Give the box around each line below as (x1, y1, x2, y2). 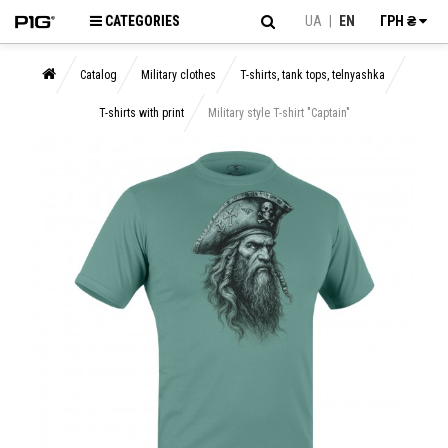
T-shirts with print (98, 106, 184, 120)
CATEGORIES (105, 13, 180, 29)
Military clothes (141, 68, 216, 82)
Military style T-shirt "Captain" (207, 106, 350, 120)
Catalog (80, 68, 117, 82)
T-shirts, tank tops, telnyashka (240, 68, 385, 82)
